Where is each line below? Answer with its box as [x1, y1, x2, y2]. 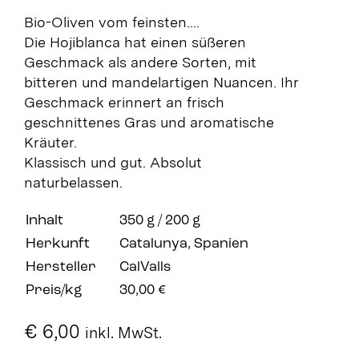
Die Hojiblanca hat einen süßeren [23, 33, 246, 50]
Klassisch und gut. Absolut [23, 153, 202, 171]
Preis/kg [25, 283, 82, 297]
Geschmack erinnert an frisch [23, 93, 224, 111]
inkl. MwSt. [84, 323, 162, 342]
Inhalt [25, 213, 63, 228]
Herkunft [25, 236, 90, 251]
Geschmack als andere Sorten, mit [23, 53, 256, 71]
